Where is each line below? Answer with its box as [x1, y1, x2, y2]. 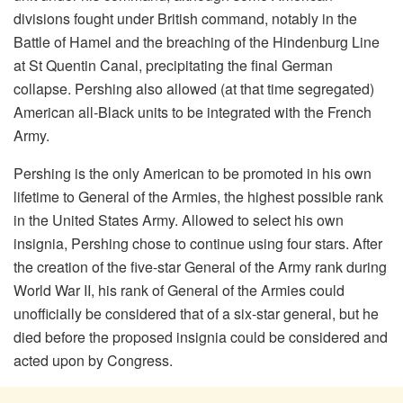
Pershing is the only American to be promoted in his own [13, 162, 372, 184]
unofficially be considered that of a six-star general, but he [13, 302, 379, 324]
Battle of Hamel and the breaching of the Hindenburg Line [13, 31, 380, 52]
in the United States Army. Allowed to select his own [13, 209, 344, 230]
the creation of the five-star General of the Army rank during [13, 255, 387, 277]
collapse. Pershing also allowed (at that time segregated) [13, 77, 374, 99]
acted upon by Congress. [13, 349, 173, 371]
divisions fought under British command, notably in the [13, 7, 357, 29]
